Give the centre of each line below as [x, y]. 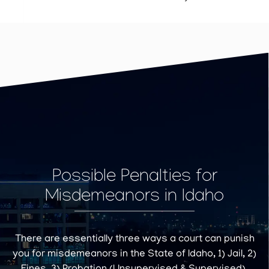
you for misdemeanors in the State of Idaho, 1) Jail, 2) [134, 254]
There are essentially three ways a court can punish [134, 239]
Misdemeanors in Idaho [134, 198]
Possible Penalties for [134, 178]
